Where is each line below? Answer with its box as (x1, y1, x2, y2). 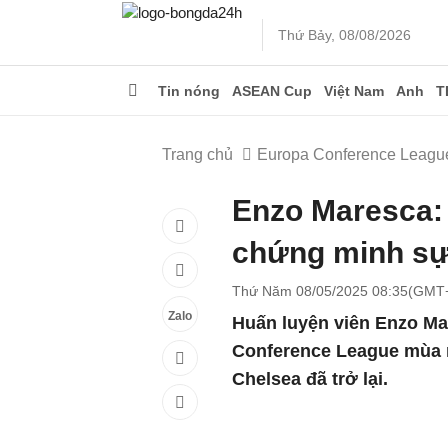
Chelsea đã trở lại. (232, 369, 388, 389)
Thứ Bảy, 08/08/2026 (278, 27, 411, 43)
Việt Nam (324, 83, 384, 99)
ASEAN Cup (232, 83, 312, 99)
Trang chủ (162, 146, 233, 163)
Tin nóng (158, 83, 220, 99)
